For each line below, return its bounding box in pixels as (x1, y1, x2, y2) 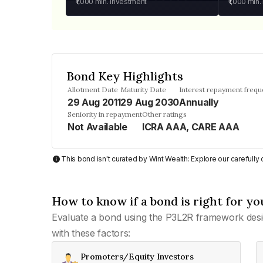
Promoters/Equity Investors (80, 251, 194, 262)
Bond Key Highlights (66, 69, 183, 83)
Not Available (68, 121, 127, 133)
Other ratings (142, 110, 187, 119)
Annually (178, 96, 219, 108)
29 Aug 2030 (120, 96, 179, 108)
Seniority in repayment (68, 110, 142, 119)
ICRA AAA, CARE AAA (142, 121, 240, 133)
